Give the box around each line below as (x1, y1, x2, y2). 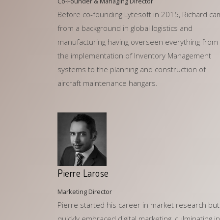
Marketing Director (57, 187, 112, 196)
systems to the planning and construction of (57, 64, 206, 74)
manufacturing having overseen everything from (57, 37, 218, 47)
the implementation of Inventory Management (57, 51, 211, 60)
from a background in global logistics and (57, 23, 192, 33)
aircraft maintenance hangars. (57, 78, 158, 88)
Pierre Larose (57, 167, 109, 180)
